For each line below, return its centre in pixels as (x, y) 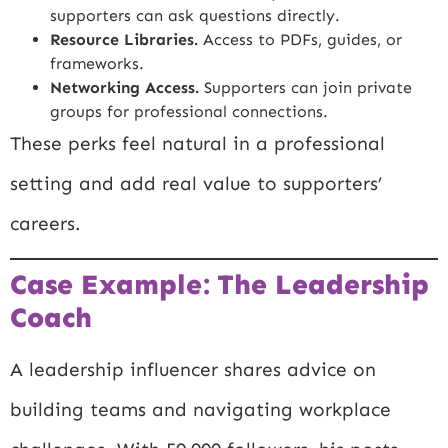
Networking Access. (124, 87)
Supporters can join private (305, 87)
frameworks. (97, 63)
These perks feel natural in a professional (197, 143)
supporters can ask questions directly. (195, 15)
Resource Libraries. (124, 39)
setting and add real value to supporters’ (196, 183)
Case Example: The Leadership (219, 285)
